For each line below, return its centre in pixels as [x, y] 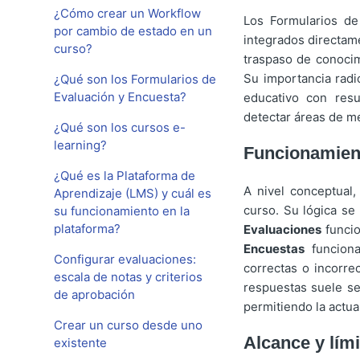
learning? [81, 145]
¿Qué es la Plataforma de [125, 176]
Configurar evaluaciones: [125, 259]
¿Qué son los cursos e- [120, 127]
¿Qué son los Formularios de [135, 79]
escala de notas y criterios [129, 277]
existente [81, 343]
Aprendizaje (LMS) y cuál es [133, 193]
